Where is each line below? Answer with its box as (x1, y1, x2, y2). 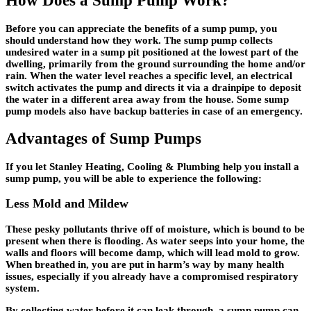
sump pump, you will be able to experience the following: (6, 172, 262, 184)
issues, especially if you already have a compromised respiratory (6, 270, 299, 282)
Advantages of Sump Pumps (6, 130, 201, 148)
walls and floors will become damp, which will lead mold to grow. (6, 246, 300, 258)
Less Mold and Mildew (6, 196, 128, 211)
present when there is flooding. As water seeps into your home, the (6, 235, 305, 246)
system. (6, 282, 40, 294)
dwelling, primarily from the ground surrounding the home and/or (6, 58, 305, 69)
